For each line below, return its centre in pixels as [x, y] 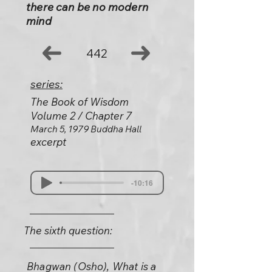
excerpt [48, 142]
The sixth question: [68, 230]
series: [46, 84]
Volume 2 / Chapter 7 [81, 116]
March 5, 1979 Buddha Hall [86, 129]
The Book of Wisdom [80, 102]
